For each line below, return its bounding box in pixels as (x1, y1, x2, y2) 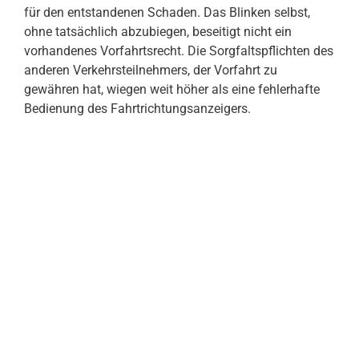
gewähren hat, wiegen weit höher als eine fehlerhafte (24, 82, 320, 97)
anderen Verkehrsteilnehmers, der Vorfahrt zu (24, 63, 277, 78)
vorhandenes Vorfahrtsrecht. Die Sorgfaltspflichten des (24, 43, 333, 58)
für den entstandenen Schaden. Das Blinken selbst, (24, 5, 310, 20)
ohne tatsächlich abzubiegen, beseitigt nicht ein (24, 24, 292, 39)
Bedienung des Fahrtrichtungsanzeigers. (24, 101, 251, 116)
